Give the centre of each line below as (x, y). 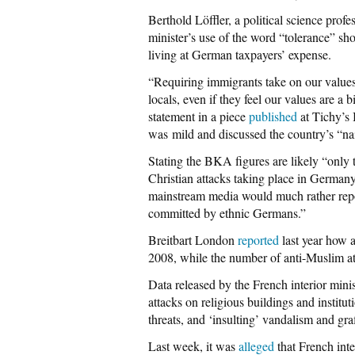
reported (258, 240)
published (273, 116)
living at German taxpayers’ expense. (240, 54)
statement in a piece (198, 116)
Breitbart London (193, 240)
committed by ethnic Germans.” (227, 213)
